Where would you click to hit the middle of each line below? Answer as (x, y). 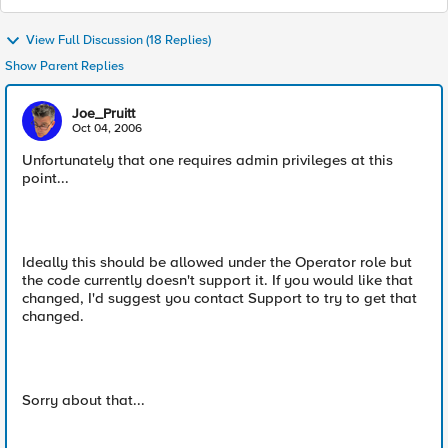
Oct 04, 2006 (107, 128)
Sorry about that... (83, 400)
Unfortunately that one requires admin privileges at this (207, 160)
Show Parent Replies (64, 66)
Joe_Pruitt (103, 113)
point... (45, 178)
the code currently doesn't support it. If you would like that (217, 280)
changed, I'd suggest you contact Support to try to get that (219, 298)
